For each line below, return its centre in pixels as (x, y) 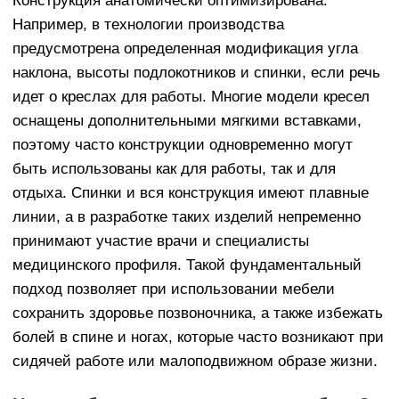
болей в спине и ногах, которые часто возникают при (198, 337)
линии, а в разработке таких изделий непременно (187, 217)
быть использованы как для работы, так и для (174, 169)
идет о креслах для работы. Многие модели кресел (191, 97)
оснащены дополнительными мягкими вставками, (187, 121)
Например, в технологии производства (148, 24)
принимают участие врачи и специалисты (161, 241)
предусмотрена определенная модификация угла (185, 49)
